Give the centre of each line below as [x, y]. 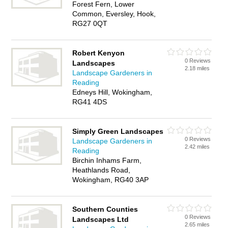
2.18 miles [197, 68]
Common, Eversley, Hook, [114, 14]
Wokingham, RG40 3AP [111, 180]
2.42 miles [197, 147]
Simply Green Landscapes [118, 131]
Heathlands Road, [102, 170]
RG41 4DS [90, 102]
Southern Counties [105, 209]
